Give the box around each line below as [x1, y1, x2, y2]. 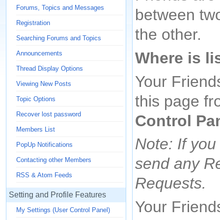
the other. [135, 26, 201, 43]
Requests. [135, 174, 206, 192]
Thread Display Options [16, 65, 83, 72]
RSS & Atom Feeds [16, 171, 72, 179]
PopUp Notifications [16, 141, 73, 148]
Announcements [16, 50, 62, 57]
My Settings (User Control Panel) [16, 206, 110, 214]
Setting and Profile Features [9, 191, 106, 199]
